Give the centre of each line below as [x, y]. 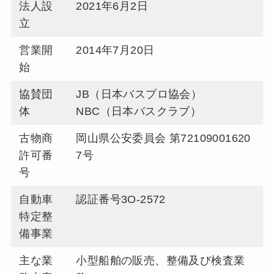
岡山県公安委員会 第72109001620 [163, 139]
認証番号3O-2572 [121, 200]
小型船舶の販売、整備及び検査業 [161, 261]
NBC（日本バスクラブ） [139, 112]
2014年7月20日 [115, 50]
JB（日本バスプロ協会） [139, 94]
